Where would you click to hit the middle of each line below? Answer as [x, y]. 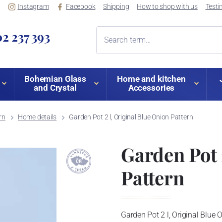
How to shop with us [167, 7]
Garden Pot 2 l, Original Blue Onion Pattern [131, 117]
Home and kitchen [151, 79]
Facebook [81, 7]
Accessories [151, 88]
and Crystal [55, 88]
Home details [37, 117]
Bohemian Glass [55, 79]
